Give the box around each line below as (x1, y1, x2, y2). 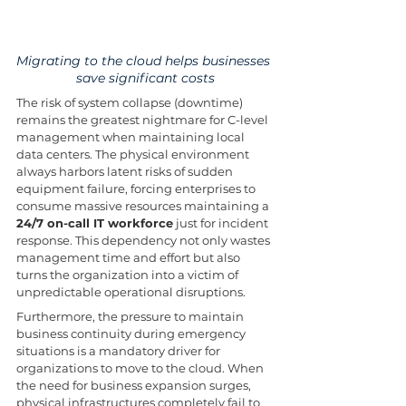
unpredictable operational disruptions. (16, 284, 246, 299)
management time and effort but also (16, 249, 243, 265)
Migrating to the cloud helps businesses (16, 52, 274, 69)
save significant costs (75, 69, 215, 86)
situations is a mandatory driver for (16, 343, 223, 358)
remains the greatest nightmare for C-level (16, 111, 271, 127)
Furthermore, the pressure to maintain (16, 308, 246, 324)
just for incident (173, 215, 271, 230)
